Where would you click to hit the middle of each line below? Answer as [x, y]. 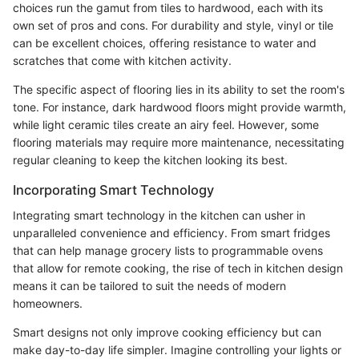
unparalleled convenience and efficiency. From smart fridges [171, 233]
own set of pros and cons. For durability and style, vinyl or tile [173, 26]
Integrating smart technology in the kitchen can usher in [159, 216]
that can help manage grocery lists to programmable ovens [168, 251]
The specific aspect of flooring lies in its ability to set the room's [179, 90]
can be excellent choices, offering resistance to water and [165, 43]
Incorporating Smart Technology [113, 190]
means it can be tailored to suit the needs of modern [149, 286]
